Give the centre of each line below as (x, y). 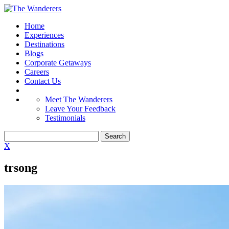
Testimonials (65, 118)
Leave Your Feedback (80, 109)
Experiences (44, 35)
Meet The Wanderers (79, 99)
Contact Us (43, 81)
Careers (37, 72)
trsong (21, 167)
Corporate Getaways (58, 63)
